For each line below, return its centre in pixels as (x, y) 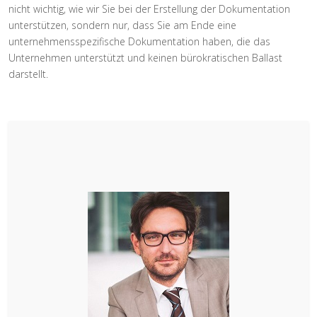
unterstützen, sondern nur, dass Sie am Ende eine (122, 25)
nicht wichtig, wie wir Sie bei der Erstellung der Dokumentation (149, 8)
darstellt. (28, 74)
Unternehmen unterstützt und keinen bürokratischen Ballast (145, 57)
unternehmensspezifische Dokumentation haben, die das (139, 41)
